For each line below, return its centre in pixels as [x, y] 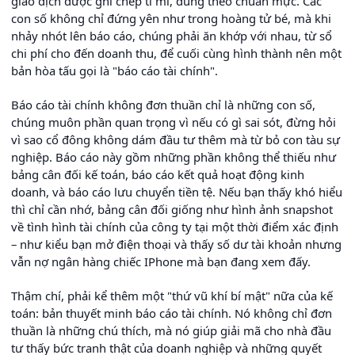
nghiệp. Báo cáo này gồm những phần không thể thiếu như [174, 157]
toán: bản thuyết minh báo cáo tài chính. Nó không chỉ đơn [172, 313]
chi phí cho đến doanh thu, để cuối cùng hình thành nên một [176, 53]
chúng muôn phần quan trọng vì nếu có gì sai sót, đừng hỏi [174, 122]
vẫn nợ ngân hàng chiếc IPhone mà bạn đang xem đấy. [161, 261]
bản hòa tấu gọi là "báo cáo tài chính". [115, 70]
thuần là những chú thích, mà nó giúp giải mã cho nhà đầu [171, 330]
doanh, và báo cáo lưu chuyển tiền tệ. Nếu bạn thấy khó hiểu [177, 191]
